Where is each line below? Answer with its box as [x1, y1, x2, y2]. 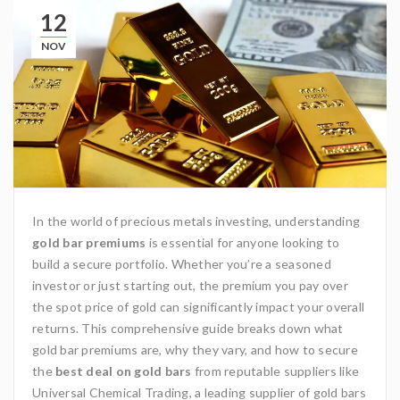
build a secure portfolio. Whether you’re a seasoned [32, 256, 331, 272]
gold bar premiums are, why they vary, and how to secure [32, 342, 358, 358]
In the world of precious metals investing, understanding [32, 213, 360, 229]
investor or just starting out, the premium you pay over [32, 278, 348, 294]
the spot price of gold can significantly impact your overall [32, 299, 364, 315]
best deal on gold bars [55, 363, 192, 379]
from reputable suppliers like [191, 363, 359, 379]
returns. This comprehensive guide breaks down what [32, 321, 344, 337]
